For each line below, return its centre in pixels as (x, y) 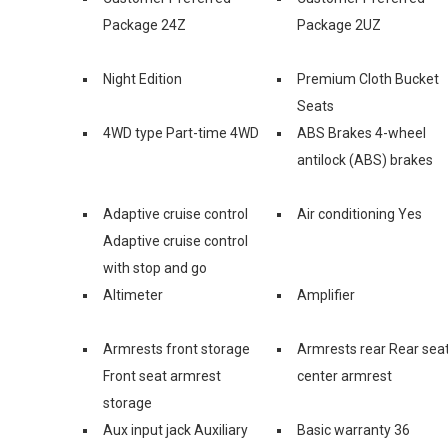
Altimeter (133, 294)
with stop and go (155, 267)
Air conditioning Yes (359, 213)
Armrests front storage (176, 348)
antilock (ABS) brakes (365, 159)
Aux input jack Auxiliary (175, 429)
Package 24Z (144, 24)
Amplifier (326, 294)
